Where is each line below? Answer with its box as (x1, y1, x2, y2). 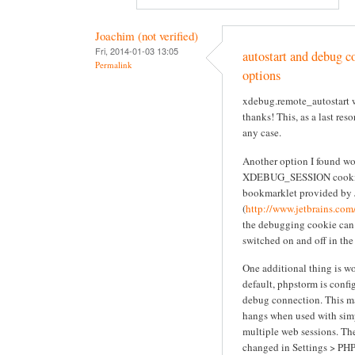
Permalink (95, 58, 132, 71)
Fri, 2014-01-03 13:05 (95, 44, 178, 57)
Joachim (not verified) (95, 27, 198, 44)
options (242, 67, 281, 85)
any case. (242, 125, 281, 140)
